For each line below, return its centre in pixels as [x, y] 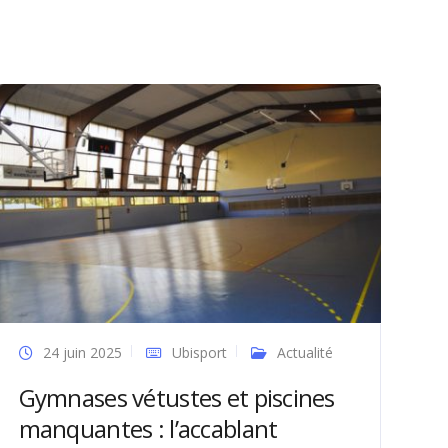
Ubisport [199, 352]
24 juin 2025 [82, 352]
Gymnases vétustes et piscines [176, 397]
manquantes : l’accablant [148, 428]
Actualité [304, 352]
